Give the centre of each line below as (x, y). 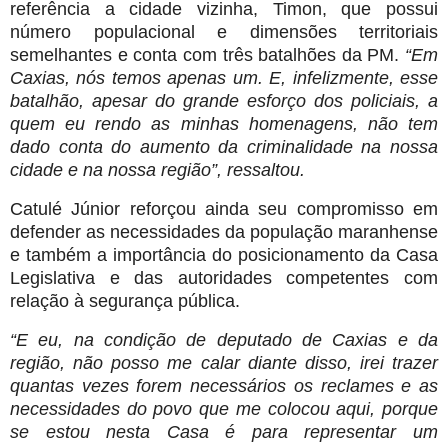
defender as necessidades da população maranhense (224, 231)
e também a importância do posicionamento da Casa (224, 254)
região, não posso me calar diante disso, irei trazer (224, 362)
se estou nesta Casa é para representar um (224, 431)
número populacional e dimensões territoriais (224, 31)
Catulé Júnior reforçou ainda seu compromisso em (224, 208)
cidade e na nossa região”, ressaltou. (157, 169)
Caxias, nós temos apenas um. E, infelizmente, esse (224, 77)
